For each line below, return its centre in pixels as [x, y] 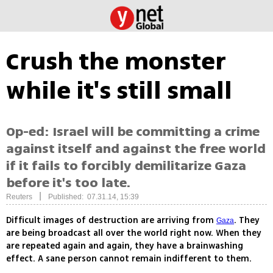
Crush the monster [116, 62]
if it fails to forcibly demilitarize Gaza [126, 166]
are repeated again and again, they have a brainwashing [125, 246]
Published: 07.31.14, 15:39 [94, 197]
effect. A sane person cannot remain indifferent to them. [129, 259]
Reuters [19, 197]
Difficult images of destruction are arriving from [111, 221]
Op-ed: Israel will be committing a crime [133, 132]
